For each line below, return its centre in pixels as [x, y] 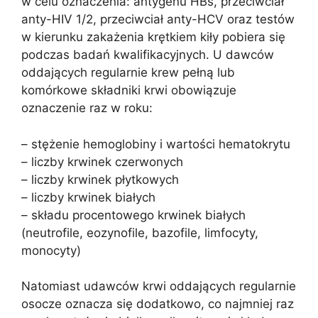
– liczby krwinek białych [88, 197]
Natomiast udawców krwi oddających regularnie [159, 286]
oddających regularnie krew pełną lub [128, 72]
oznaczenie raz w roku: [87, 108]
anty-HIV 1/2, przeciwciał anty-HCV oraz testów [158, 19]
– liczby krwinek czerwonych [102, 161]
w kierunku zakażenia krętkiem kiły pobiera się [153, 37]
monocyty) [51, 250]
